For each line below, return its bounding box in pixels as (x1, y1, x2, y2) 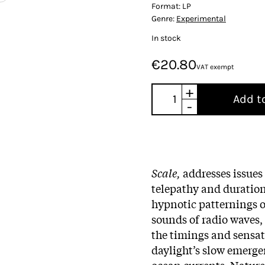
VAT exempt (196, 62, 234, 71)
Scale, (151, 164, 180, 180)
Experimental (176, 13, 226, 24)
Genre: (151, 13, 176, 24)
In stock (151, 33, 181, 43)
